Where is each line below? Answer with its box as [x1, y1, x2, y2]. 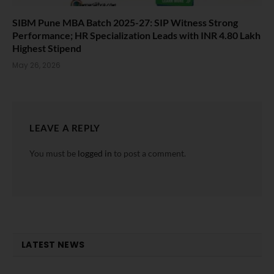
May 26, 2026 [12, 59, 61, 70]
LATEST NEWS [21, 238, 85, 251]
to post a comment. [112, 147, 186, 158]
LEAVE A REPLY [29, 122, 100, 133]
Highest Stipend [12, 42, 81, 54]
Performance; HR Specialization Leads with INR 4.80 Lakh [12, 29, 261, 41]
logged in [78, 147, 112, 158]
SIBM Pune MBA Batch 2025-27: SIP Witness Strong [12, 16, 238, 28]
